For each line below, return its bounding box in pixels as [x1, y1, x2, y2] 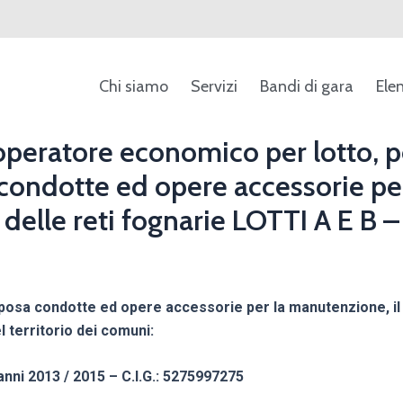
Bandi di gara [260, 76, 354, 96]
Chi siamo [99, 76, 169, 96]
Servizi [191, 76, 238, 96]
